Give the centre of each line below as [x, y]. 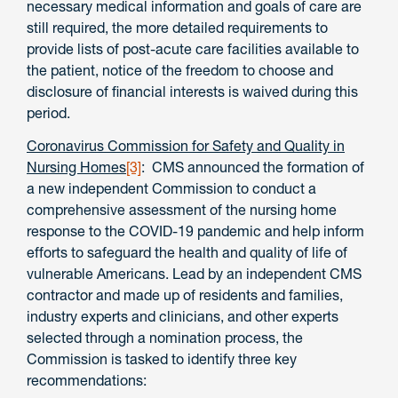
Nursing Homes [76, 167]
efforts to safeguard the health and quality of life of [187, 252]
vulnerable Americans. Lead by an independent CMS [194, 273]
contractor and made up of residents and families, [185, 295]
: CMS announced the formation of [253, 167]
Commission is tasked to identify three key [162, 358]
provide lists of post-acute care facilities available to [193, 48]
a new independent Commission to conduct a [171, 188]
